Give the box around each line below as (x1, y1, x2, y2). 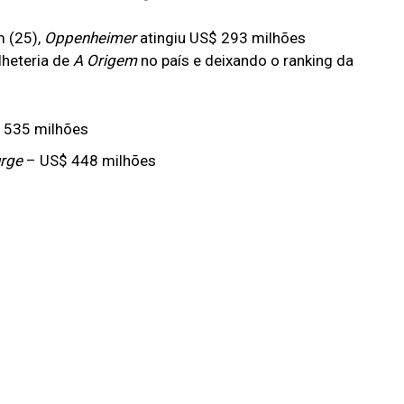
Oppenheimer (44, 29, 140, 48)
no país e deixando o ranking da (141, 51, 353, 70)
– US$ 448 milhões (26, 151, 156, 170)
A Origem (73, 51, 141, 70)
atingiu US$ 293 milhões (140, 29, 306, 48)
